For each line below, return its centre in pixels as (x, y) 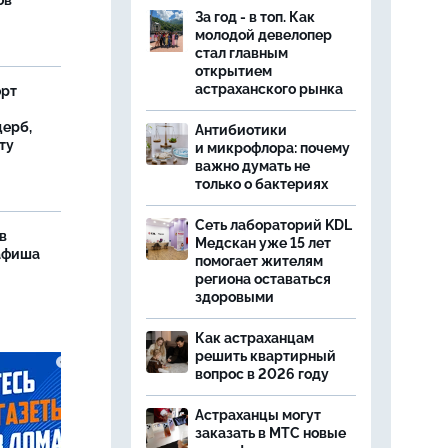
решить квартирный (265, 356)
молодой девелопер (263, 35)
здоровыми (234, 297)
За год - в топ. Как (255, 17)
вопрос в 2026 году (262, 374)
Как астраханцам (254, 338)
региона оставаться (263, 279)
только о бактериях (261, 184)
